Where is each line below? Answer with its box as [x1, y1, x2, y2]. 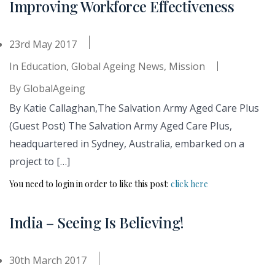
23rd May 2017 [9, 37, 77, 51]
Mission [169, 59, 205, 73]
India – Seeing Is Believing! [9, 212, 184, 232]
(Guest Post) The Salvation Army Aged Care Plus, [9, 118, 232, 133]
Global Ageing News [71, 59, 164, 73]
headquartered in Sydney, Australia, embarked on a [9, 136, 244, 150]
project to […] [9, 154, 70, 168]
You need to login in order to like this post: [9, 177, 171, 190]
